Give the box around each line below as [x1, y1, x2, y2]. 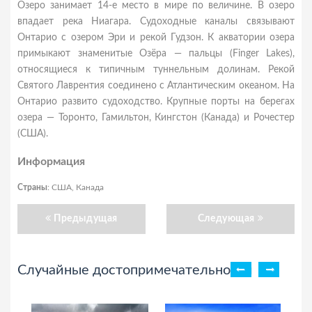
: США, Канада [47, 183, 104, 192]
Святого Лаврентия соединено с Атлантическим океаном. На [17, 81, 295, 91]
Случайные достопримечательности [17, 263, 253, 277]
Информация [17, 156, 85, 167]
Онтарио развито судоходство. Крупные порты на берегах [17, 97, 295, 107]
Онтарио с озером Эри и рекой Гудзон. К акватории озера [17, 33, 295, 42]
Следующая [197, 214, 255, 224]
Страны [17, 183, 47, 192]
